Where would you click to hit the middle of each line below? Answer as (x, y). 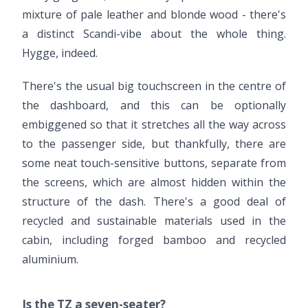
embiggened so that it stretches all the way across (154, 124)
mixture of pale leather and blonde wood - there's (154, 14)
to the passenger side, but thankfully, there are (154, 143)
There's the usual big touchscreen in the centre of (154, 86)
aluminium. (50, 259)
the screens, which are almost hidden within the (154, 182)
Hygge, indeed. (60, 53)
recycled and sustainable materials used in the (154, 220)
